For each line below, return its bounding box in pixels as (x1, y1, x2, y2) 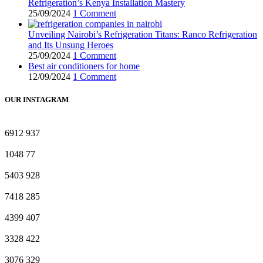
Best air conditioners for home (28, 60, 140, 71)
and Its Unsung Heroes (28, 39, 113, 50)
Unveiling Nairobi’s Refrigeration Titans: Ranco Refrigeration (28, 29, 257, 39)
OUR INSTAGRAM (5, 95, 69, 104)
